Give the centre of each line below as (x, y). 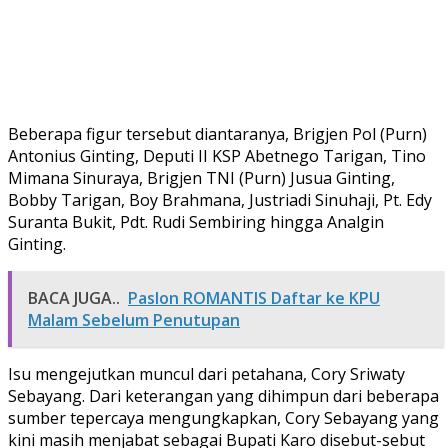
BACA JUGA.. (74, 297)
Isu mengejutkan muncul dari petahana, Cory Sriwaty (206, 373)
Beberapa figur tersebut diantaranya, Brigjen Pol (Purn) (217, 133)
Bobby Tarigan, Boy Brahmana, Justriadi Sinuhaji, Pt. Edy (220, 199)
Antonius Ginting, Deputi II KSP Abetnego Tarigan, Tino (217, 155)
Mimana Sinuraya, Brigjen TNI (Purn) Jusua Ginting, (201, 177)
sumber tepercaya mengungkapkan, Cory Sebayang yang (223, 417)
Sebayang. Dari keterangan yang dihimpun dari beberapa (223, 395)
